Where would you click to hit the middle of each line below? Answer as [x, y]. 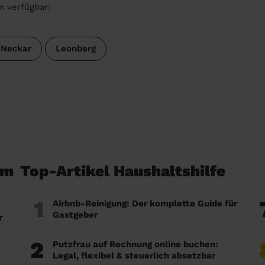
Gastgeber [75, 214]
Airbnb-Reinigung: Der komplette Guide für [145, 203]
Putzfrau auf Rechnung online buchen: [135, 244]
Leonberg [75, 48]
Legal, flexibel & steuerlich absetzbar [134, 255]
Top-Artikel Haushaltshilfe [123, 171]
